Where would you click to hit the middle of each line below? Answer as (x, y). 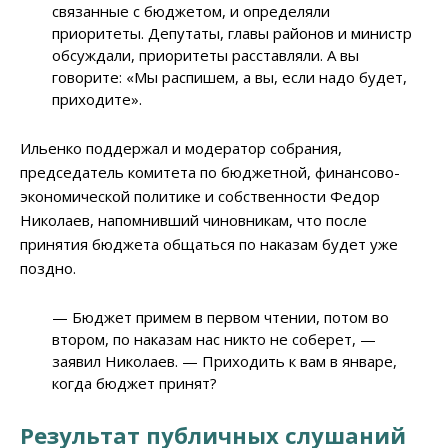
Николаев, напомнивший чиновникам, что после (193, 220)
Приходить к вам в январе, (298, 361)
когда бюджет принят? (135, 383)
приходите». (97, 99)
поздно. (48, 268)
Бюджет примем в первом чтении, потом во (229, 317)
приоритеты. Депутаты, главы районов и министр (232, 33)
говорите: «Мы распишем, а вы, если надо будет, (230, 77)
